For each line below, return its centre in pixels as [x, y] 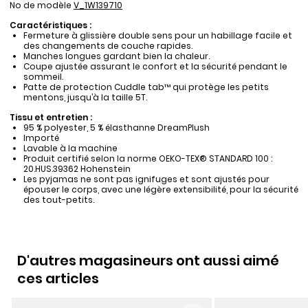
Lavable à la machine [70, 148]
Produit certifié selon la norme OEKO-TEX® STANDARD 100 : [147, 159]
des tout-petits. [58, 200]
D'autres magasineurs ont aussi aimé [148, 261]
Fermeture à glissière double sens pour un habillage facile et [157, 36]
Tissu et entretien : [51, 118]
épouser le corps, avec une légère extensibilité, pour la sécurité [161, 190]
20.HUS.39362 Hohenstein [77, 169]
